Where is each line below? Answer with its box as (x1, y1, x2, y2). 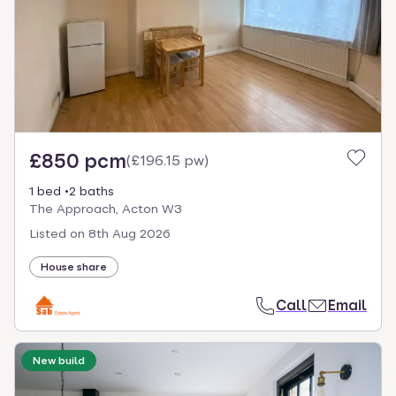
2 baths (69, 183, 114, 198)
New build (33, 354, 85, 367)
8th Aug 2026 (88, 225, 171, 240)
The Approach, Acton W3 (29, 201, 182, 216)
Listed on (29, 225, 85, 240)
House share (41, 260, 107, 273)
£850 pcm (29, 148, 126, 172)
